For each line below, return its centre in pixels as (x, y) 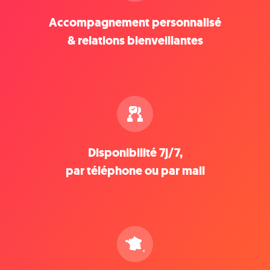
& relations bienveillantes (135, 40)
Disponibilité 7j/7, (135, 152)
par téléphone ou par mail (135, 171)
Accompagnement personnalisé (135, 22)
